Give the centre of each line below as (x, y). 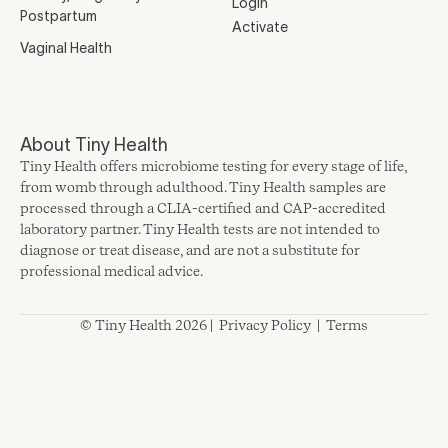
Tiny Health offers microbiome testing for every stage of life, (213, 165)
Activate (260, 26)
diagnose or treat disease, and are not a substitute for (190, 249)
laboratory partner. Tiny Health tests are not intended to (200, 228)
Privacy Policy (265, 324)
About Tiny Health (94, 144)
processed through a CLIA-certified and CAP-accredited (203, 207)
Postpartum (58, 15)
